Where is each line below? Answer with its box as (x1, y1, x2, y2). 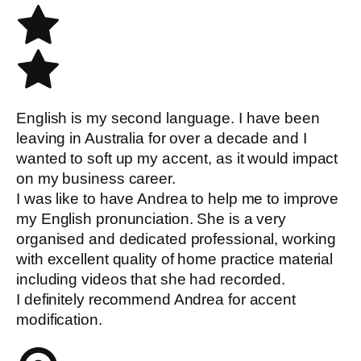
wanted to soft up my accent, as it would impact (16, 149, 338, 167)
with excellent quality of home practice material (16, 250, 334, 268)
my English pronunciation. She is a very (16, 210, 287, 227)
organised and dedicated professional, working (16, 230, 336, 247)
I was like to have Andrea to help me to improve (16, 189, 339, 207)
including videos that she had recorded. (16, 270, 286, 288)
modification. (16, 310, 102, 328)
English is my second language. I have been (16, 109, 320, 127)
